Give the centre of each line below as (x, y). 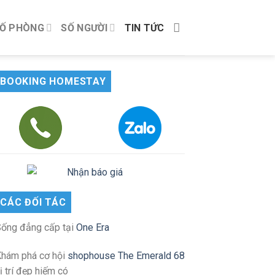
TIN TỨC (144, 28)
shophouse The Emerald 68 (126, 255)
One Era (93, 228)
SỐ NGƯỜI (84, 28)
